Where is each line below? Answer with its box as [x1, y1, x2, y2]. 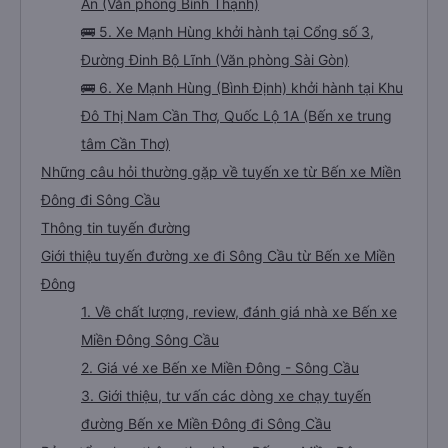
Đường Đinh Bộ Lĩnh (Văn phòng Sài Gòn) [81, 51, 349, 68]
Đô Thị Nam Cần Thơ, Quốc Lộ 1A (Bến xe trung [81, 107, 392, 124]
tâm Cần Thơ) [81, 135, 170, 152]
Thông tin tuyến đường [41, 219, 191, 236]
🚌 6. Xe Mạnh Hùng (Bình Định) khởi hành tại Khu [81, 79, 403, 96]
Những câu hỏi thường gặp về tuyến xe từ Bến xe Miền [41, 163, 401, 180]
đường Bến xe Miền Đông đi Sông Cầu [81, 415, 331, 432]
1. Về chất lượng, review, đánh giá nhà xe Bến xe [81, 303, 397, 320]
